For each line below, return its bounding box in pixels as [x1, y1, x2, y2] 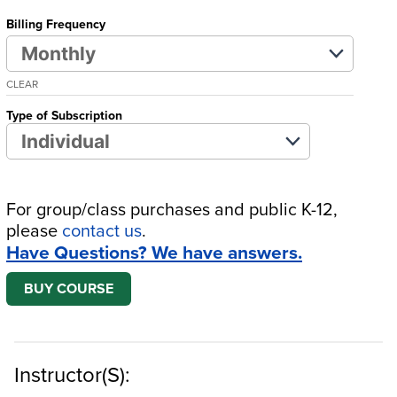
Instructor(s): [14, 358, 130, 389]
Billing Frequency [6, 14, 105, 33]
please [6, 216, 62, 243]
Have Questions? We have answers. [6, 237, 302, 266]
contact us [62, 216, 142, 243]
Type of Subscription [6, 105, 122, 124]
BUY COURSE [24, 277, 113, 299]
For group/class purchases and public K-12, [6, 195, 338, 222]
